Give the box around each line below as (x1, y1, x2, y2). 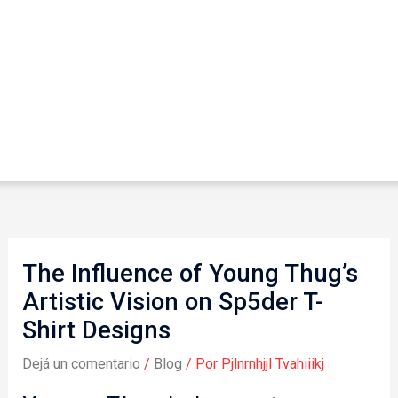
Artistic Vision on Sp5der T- (21, 288, 323, 317)
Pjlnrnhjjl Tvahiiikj (220, 355, 324, 373)
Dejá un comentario (21, 355, 140, 373)
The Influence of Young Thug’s (21, 259, 358, 289)
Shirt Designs (21, 316, 171, 346)
